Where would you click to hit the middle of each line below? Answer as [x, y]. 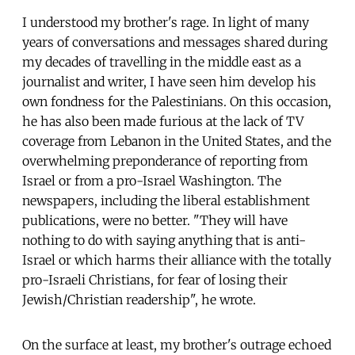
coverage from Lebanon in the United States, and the [177, 141]
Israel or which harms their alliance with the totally [177, 260]
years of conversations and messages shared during [175, 42]
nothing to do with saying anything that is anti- [164, 240]
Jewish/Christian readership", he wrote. [139, 299]
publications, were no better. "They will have [155, 220]
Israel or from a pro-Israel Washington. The [152, 180]
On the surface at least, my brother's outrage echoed [177, 344]
